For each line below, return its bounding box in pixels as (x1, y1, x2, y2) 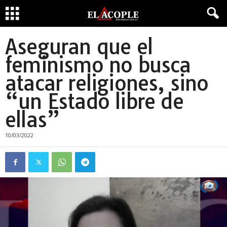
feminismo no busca (5, 52, 191, 78)
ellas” (5, 107, 60, 132)
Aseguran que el (5, 34, 153, 59)
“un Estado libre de (5, 89, 183, 114)
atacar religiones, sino (5, 70, 209, 96)
